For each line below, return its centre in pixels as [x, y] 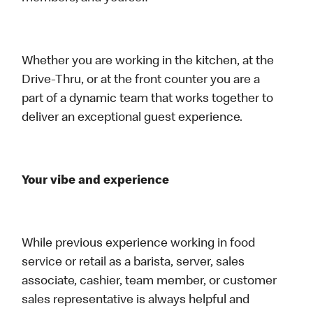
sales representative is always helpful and [136, 301]
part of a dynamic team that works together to [148, 100]
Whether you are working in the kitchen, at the [148, 62]
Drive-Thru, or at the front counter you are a [141, 81]
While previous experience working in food [139, 244]
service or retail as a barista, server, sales [133, 263]
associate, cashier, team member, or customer [150, 282]
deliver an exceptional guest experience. [132, 118]
